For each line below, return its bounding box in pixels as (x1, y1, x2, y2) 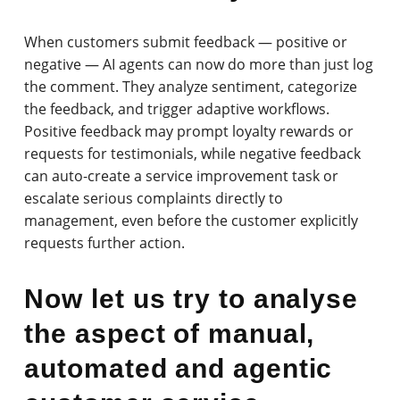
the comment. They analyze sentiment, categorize (24, 76, 358, 96)
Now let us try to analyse (24, 283, 358, 313)
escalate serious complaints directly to (24, 187, 284, 208)
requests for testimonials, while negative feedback (24, 143, 362, 163)
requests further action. (24, 232, 186, 253)
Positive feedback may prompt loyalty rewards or (24, 121, 354, 141)
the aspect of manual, (24, 318, 315, 348)
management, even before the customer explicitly (24, 210, 359, 230)
